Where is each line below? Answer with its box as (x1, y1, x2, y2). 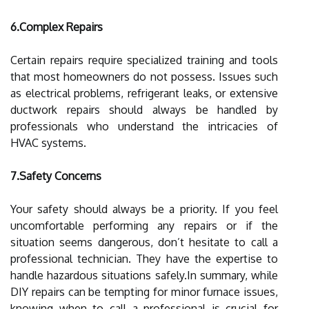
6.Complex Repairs (10, 19, 103, 34)
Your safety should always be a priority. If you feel (10, 201, 278, 216)
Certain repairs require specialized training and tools (10, 52, 278, 67)
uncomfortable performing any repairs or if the (10, 218, 278, 232)
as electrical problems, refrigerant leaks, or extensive (10, 86, 278, 100)
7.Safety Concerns (10, 168, 101, 183)
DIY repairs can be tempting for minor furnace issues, (10, 284, 278, 299)
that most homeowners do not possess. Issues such (10, 69, 278, 83)
